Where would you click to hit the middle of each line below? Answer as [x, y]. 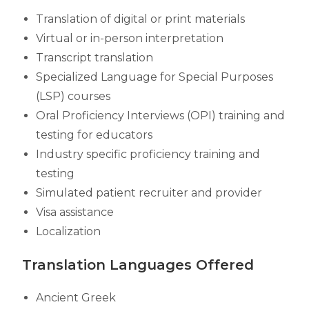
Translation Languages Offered [138, 265]
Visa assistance [77, 212]
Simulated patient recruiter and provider [151, 193]
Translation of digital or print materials [142, 19]
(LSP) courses [75, 96]
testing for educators [96, 135]
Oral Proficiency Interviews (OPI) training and [161, 116]
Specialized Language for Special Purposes [155, 77]
